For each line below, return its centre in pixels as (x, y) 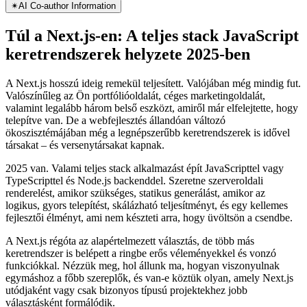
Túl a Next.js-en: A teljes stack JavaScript (152, 74)
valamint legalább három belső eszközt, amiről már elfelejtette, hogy (152, 146)
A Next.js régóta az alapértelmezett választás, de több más (130, 279)
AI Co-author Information (67, 44)
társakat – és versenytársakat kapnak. (85, 183)
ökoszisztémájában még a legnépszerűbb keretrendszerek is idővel (148, 171)
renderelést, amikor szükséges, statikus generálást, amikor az (135, 231)
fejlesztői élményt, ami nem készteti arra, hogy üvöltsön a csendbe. (149, 256)
